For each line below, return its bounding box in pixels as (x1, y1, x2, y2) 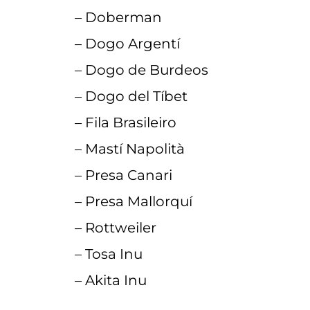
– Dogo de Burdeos (74, 62, 208, 79)
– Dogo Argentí (74, 35, 180, 53)
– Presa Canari (74, 167, 172, 184)
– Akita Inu (74, 272, 147, 289)
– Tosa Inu (74, 246, 143, 263)
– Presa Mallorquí (74, 193, 192, 210)
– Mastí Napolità (74, 140, 185, 158)
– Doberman (74, 9, 162, 26)
